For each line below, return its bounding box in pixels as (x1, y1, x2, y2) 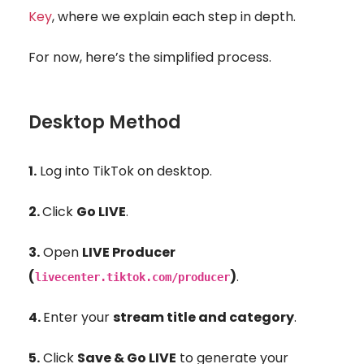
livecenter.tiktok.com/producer (35, 270, 230, 284)
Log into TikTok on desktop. (37, 161, 212, 180)
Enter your (43, 307, 113, 327)
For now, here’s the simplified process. (28, 47, 271, 67)
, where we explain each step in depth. (52, 6, 296, 26)
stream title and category (113, 307, 294, 327)
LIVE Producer (82, 242, 175, 262)
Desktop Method (28, 109, 181, 135)
